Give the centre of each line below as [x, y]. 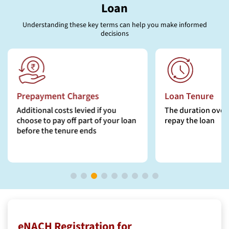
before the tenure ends [56, 131]
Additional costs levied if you [66, 110]
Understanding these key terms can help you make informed [114, 25]
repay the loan [189, 120]
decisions [114, 33]
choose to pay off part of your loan [76, 120]
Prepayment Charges [58, 96]
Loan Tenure [189, 96]
